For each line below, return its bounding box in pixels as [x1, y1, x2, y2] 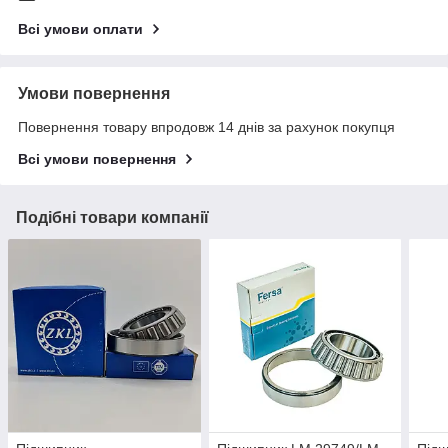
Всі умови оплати [18, 21, 143, 38]
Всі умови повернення [18, 151, 176, 168]
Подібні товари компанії [16, 209, 209, 227]
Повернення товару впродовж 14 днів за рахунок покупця [18, 119, 395, 136]
